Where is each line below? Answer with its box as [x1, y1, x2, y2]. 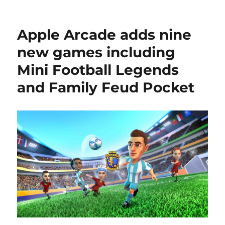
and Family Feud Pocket [17, 79, 195, 96]
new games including [17, 44, 176, 61]
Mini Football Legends [17, 61, 179, 79]
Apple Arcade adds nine [17, 26, 192, 44]
